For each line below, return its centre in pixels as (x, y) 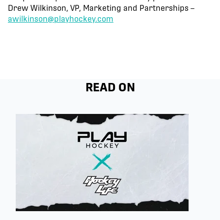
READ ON (110, 87)
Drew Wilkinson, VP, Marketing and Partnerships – (101, 8)
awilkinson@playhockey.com (61, 19)
